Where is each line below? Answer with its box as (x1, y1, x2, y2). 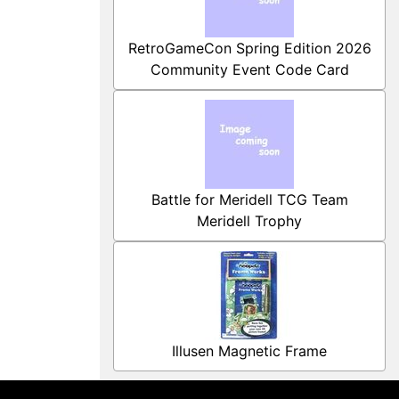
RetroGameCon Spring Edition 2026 (127, 39, 371, 57)
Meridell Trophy (197, 212, 302, 230)
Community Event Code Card (150, 61, 349, 78)
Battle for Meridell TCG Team (151, 191, 348, 208)
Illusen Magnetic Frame (172, 342, 327, 360)
